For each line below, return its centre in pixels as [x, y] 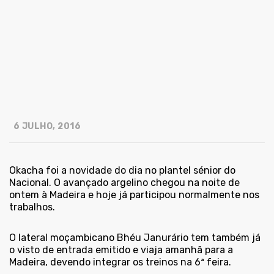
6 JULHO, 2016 [46, 127]
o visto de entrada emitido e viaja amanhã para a [121, 250]
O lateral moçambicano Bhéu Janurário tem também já [135, 238]
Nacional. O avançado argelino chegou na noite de [124, 183]
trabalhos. [32, 207]
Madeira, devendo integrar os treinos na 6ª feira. [120, 262]
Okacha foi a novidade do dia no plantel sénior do [122, 171]
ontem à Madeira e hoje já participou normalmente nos [134, 195]
